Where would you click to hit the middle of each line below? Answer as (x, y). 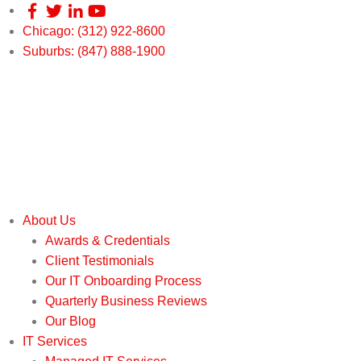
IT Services (55, 342)
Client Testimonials (100, 261)
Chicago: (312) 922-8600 (94, 31)
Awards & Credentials (108, 241)
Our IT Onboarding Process (123, 281)
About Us (49, 221)
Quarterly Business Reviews (126, 301)
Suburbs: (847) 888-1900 (94, 52)
